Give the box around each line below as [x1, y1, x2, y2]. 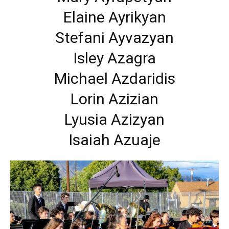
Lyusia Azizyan [64, 110, 165, 129]
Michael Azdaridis [54, 70, 175, 88]
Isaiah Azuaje [68, 131, 161, 149]
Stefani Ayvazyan [55, 29, 174, 47]
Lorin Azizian [71, 90, 158, 108]
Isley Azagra [73, 49, 156, 67]
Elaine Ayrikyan [63, 8, 166, 27]
